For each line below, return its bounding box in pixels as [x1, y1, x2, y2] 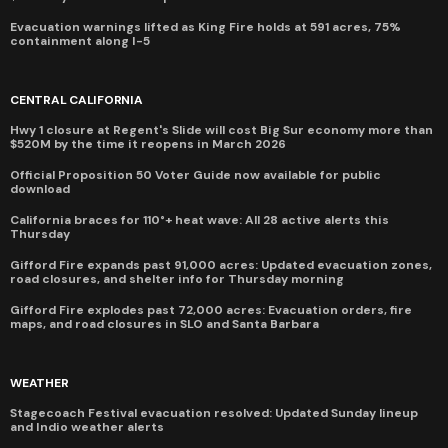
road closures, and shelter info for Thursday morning [10, 270, 344, 287]
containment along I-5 [10, 32, 150, 49]
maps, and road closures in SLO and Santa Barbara [10, 315, 319, 332]
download [10, 180, 70, 197]
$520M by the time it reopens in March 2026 [10, 135, 286, 152]
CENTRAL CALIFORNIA [10, 91, 143, 108]
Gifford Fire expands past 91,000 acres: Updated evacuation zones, [10, 256, 432, 273]
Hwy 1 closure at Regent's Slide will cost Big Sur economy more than [10, 121, 433, 138]
